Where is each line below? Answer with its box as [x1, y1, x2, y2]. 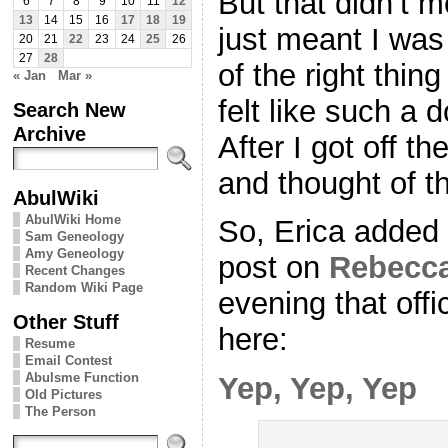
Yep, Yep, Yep [218, 371, 417, 407]
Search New [13, 97, 126, 121]
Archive [13, 121, 86, 145]
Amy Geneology [25, 245, 124, 261]
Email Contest [25, 352, 112, 368]
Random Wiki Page [25, 279, 143, 295]
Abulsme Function [25, 369, 139, 385]
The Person [25, 403, 96, 419]
